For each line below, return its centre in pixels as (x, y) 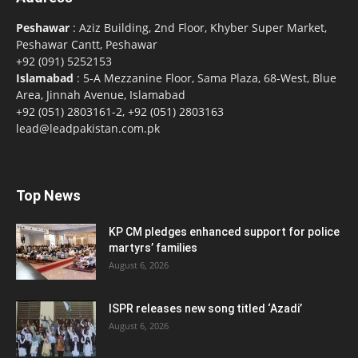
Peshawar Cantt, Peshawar (87, 45)
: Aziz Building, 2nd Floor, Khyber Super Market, (198, 28)
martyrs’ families (153, 248)
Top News (48, 196)
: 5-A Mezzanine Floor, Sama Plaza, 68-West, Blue (205, 78)
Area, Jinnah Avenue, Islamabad (101, 95)
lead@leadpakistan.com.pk (88, 129)
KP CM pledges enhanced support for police (224, 232)
